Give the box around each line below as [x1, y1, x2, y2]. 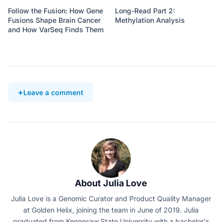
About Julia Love [75, 178, 147, 189]
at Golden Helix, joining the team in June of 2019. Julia [23, 206, 199, 215]
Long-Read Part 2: [115, 6, 175, 15]
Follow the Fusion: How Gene [8, 6, 103, 15]
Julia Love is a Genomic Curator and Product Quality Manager [11, 194, 211, 203]
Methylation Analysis [115, 16, 185, 25]
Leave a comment [23, 88, 83, 97]
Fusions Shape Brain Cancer [8, 16, 101, 25]
